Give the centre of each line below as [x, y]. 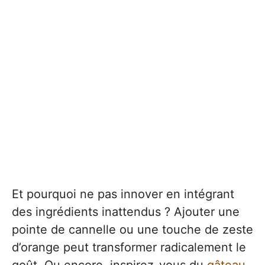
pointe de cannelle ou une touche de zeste [132, 229]
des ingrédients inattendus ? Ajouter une [126, 211]
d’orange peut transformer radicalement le [129, 247]
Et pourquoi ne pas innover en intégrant [123, 194]
